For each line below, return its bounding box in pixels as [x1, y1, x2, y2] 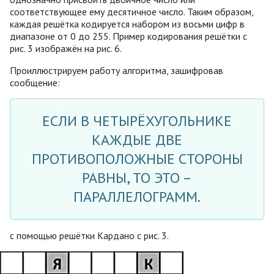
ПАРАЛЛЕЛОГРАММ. [73, 187, 201, 207]
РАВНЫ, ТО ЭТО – [82, 168, 192, 188]
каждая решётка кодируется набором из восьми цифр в [10, 17, 245, 30]
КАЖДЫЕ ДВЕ [92, 130, 182, 150]
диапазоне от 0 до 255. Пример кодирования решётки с [10, 29, 247, 42]
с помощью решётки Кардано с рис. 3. [10, 229, 169, 242]
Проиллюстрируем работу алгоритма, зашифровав [10, 64, 223, 76]
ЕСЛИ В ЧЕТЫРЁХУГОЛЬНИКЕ [42, 111, 232, 131]
